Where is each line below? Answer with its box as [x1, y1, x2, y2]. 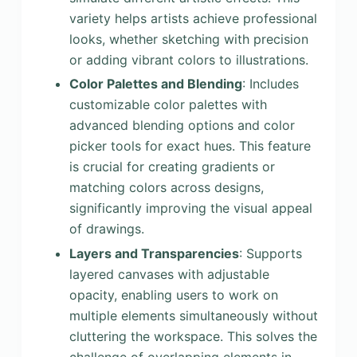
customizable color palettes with [69, 96, 267, 113]
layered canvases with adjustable [69, 266, 269, 283]
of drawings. [69, 221, 144, 237]
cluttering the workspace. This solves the [69, 328, 317, 345]
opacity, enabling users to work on [69, 287, 278, 304]
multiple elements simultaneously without [69, 308, 318, 324]
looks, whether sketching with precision [69, 30, 308, 47]
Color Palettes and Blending [69, 76, 242, 92]
